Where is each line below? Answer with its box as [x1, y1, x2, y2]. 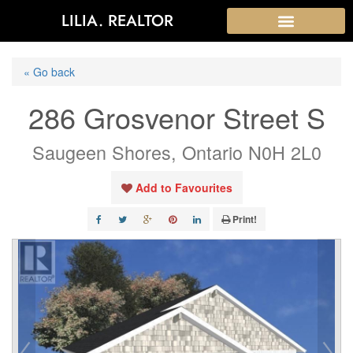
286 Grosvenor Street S [28, 97, 325, 137]
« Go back [24, 64, 75, 80]
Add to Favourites [135, 180, 232, 195]
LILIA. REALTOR [61, 9, 174, 32]
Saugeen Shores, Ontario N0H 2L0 [32, 139, 321, 165]
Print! [232, 212, 257, 226]
